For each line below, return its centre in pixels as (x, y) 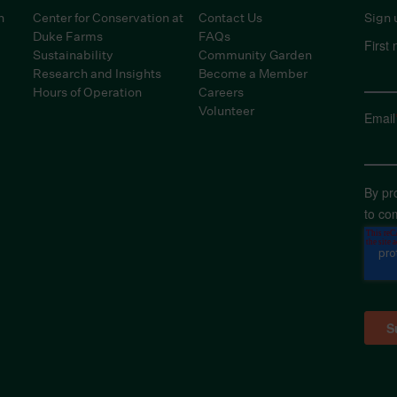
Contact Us (230, 17)
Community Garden (255, 54)
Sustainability (74, 54)
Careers (221, 92)
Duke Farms (68, 36)
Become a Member (253, 73)
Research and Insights (97, 73)
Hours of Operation (88, 92)
